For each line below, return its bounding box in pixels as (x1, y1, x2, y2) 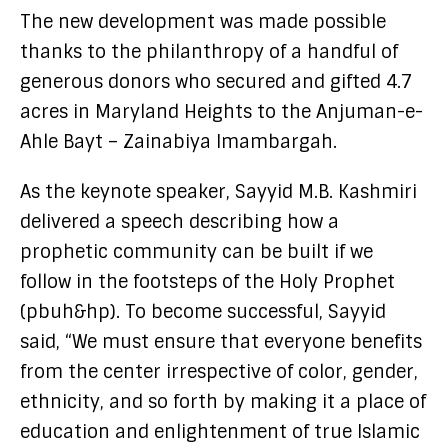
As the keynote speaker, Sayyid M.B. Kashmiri (20, 179, 417, 204)
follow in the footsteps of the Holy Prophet (20, 269, 395, 294)
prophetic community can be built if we (20, 239, 373, 264)
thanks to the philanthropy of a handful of (20, 39, 398, 64)
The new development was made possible (20, 9, 386, 34)
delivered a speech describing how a (20, 209, 339, 234)
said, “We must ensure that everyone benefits (20, 329, 422, 354)
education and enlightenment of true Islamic (20, 419, 420, 444)
